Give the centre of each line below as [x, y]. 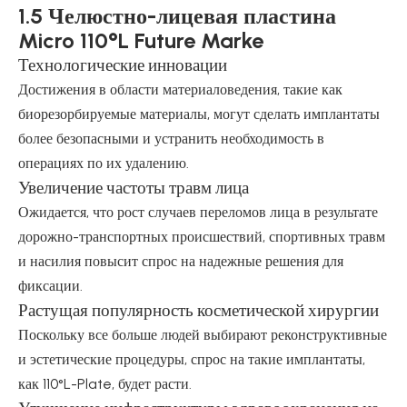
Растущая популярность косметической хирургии [199, 310]
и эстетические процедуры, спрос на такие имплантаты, [192, 359]
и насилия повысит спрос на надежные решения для [181, 261]
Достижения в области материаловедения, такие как [180, 89]
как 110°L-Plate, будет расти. [105, 384]
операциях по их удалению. [104, 163]
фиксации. [50, 286]
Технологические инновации [123, 65]
